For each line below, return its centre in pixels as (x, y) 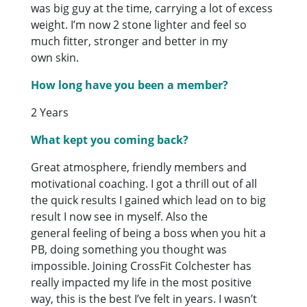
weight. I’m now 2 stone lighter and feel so (139, 24)
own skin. (55, 57)
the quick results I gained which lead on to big (149, 200)
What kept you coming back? (110, 139)
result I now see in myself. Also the (120, 216)
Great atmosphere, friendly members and (139, 167)
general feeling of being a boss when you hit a (149, 233)
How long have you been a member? (130, 85)
